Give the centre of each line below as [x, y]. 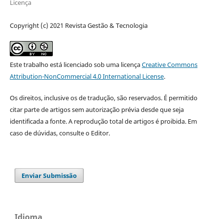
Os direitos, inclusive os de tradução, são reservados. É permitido [103, 98]
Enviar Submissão [49, 176]
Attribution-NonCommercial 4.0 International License [87, 77]
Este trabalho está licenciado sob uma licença [76, 65]
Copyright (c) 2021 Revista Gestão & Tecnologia [78, 26]
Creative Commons [169, 65]
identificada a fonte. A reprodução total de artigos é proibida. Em [103, 121]
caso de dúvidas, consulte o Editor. [60, 133]
